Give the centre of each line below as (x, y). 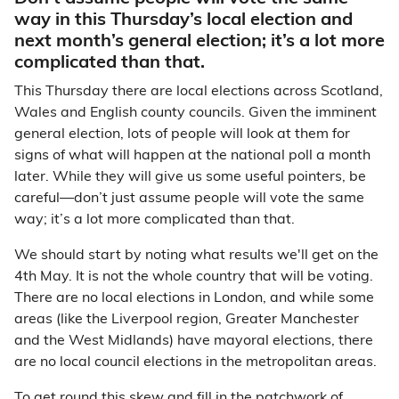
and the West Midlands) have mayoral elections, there (194, 341)
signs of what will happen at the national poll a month (192, 156)
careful (37, 199)
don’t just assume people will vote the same (219, 199)
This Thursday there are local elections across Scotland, (199, 92)
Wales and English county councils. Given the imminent (195, 113)
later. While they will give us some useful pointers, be (190, 177)
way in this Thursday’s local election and (183, 20)
